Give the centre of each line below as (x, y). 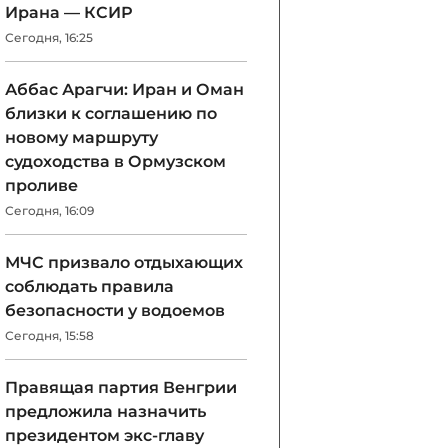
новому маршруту (81, 137)
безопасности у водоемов (115, 310)
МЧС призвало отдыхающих (124, 262)
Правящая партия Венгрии (121, 387)
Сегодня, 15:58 (49, 335)
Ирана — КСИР (69, 12)
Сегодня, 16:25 (49, 37)
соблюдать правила (89, 286)
